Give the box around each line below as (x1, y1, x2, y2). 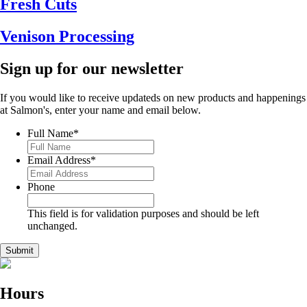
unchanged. (27, 219, 77, 232)
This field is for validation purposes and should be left (27, 207, 259, 219)
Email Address (27, 153, 90, 166)
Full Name (27, 127, 73, 139)
